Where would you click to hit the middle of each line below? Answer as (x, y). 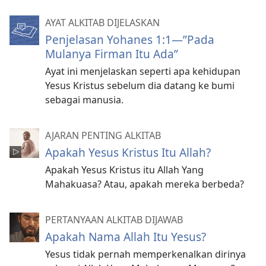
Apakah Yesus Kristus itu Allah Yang (124, 170)
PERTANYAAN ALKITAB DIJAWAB (114, 219)
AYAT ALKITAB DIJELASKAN (102, 22)
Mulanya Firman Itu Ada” (112, 53)
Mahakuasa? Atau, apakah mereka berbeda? (145, 184)
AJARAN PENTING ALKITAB (103, 135)
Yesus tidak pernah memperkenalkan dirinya (145, 254)
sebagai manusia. (84, 99)
